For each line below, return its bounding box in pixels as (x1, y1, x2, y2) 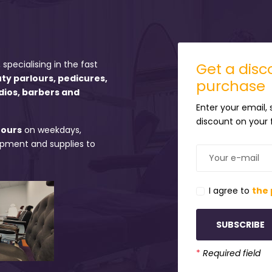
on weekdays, (22, 123, 82, 136)
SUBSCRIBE (216, 219, 265, 231)
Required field (202, 247, 260, 260)
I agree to (208, 185, 252, 197)
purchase (195, 76, 265, 97)
